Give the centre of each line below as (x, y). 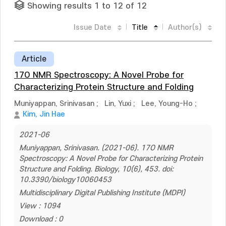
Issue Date (93, 27)
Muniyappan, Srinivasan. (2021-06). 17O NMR (96, 148)
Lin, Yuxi (118, 104)
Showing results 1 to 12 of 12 (87, 6)
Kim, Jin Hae (44, 114)
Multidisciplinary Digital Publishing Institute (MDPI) (102, 193)
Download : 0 (41, 219)
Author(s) (185, 27)
